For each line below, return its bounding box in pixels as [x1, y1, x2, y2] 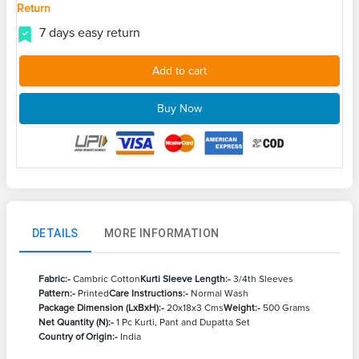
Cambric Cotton [71, 273, 140, 285]
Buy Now [157, 102, 202, 116]
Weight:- [224, 302, 260, 314]
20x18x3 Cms [164, 302, 224, 314]
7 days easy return [39, 25, 140, 42]
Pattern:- [38, 288, 78, 300]
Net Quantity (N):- [38, 317, 114, 329]
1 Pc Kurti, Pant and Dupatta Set [114, 317, 250, 329]
